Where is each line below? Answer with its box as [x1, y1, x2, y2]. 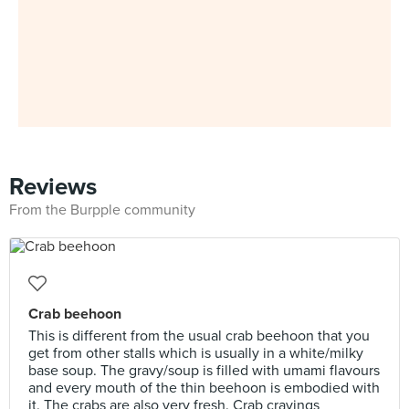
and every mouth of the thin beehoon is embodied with [28, 379, 380, 397]
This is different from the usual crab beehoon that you [28, 327, 370, 345]
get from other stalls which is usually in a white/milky [28, 344, 363, 362]
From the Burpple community [9, 201, 195, 219]
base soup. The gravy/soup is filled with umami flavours [28, 362, 380, 380]
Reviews [9, 173, 97, 201]
